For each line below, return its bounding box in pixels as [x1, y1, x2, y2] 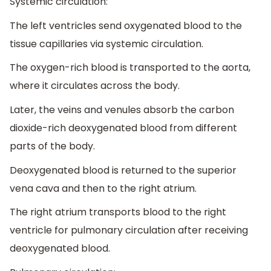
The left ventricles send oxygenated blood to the [10, 18, 242, 33]
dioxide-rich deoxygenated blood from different [10, 120, 237, 135]
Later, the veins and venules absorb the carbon [10, 102, 234, 117]
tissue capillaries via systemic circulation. [10, 36, 203, 51]
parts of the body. [10, 139, 95, 153]
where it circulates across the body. [10, 79, 180, 93]
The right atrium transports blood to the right [10, 205, 226, 220]
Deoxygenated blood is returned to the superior [10, 163, 237, 177]
